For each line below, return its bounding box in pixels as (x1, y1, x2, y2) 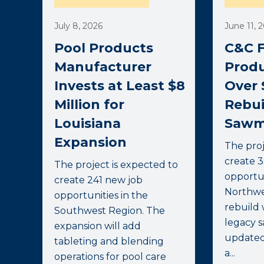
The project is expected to (54, 159, 178, 171)
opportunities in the (54, 190, 148, 202)
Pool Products (54, 40, 153, 57)
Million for (54, 97, 124, 113)
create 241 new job (54, 174, 143, 186)
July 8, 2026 (54, 21, 103, 32)
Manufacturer (54, 59, 151, 75)
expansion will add (54, 220, 141, 232)
